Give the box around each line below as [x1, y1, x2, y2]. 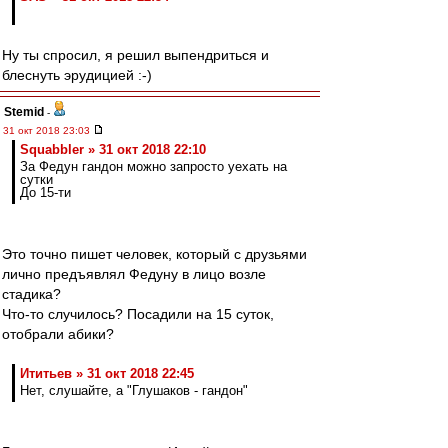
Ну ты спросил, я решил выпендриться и [2, 47, 269, 63]
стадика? [2, 286, 61, 302]
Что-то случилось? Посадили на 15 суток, [2, 306, 274, 322]
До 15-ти [20, 185, 71, 200]
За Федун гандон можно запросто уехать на [20, 159, 287, 174]
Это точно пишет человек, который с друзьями [2, 246, 307, 262]
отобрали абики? [2, 326, 114, 342]
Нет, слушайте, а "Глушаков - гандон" [20, 383, 248, 398]
